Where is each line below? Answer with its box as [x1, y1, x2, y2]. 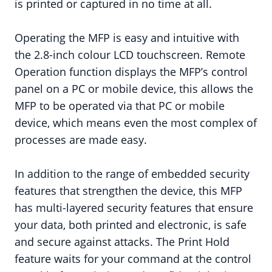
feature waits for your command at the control [15, 251, 251, 266]
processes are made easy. [15, 132, 147, 147]
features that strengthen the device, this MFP [15, 183, 242, 198]
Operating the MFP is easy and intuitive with [15, 30, 239, 45]
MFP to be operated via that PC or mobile [15, 98, 225, 113]
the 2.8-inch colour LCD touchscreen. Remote [15, 47, 245, 62]
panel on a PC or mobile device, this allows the [15, 81, 253, 96]
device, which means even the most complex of [15, 115, 257, 130]
